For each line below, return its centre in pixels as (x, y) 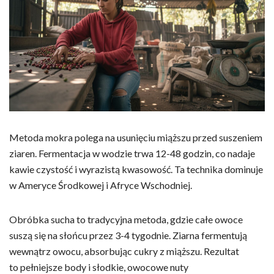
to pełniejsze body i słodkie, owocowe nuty (99, 267)
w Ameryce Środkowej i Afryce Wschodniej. (101, 185)
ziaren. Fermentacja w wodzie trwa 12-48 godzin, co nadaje (132, 153)
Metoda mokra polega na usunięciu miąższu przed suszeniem (136, 137)
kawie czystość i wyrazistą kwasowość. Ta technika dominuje (136, 169)
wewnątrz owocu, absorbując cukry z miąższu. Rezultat (124, 251)
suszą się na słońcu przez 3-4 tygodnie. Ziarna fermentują (128, 235)
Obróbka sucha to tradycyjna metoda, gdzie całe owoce (126, 219)
